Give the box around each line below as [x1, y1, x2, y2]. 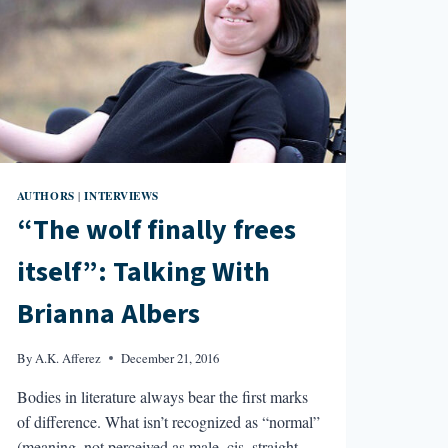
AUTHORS [16, 186, 75, 204]
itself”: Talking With [16, 252, 270, 293]
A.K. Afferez [34, 348, 101, 367]
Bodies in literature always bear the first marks [16, 385, 308, 407]
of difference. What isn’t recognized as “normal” [16, 410, 320, 432]
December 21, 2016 [120, 348, 219, 367]
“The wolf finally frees [16, 210, 296, 251]
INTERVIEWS [84, 186, 160, 204]
